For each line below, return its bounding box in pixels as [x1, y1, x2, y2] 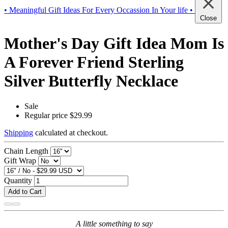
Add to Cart [8, 187, 42, 195]
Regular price [24, 110, 68, 120]
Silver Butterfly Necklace [4, 72, 178, 91]
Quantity [4, 176, 32, 185]
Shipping [4, 128, 33, 137]
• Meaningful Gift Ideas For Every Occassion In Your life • [4, 5, 193, 14]
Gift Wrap [4, 156, 36, 165]
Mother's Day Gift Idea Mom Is [4, 34, 224, 53]
